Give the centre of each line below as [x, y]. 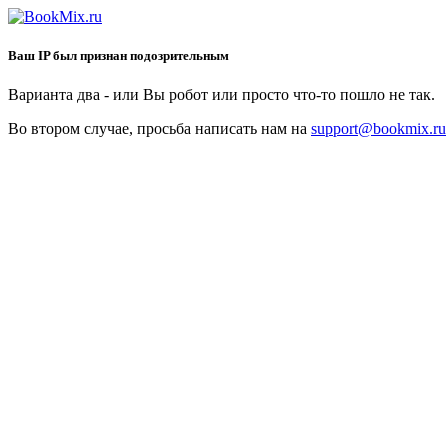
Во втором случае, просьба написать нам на [159, 129]
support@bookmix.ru [378, 129]
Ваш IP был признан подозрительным [118, 56]
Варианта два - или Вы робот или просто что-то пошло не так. [221, 95]
